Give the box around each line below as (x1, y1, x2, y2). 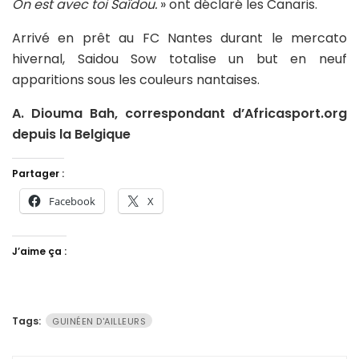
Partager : (12, 166, 64, 180)
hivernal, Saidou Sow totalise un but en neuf (12, 49, 347, 68)
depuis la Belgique (12, 124, 131, 143)
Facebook (49, 193, 95, 208)
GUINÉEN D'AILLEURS (52, 314, 146, 328)
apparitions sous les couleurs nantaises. (12, 70, 260, 89)
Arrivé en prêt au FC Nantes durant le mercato (12, 28, 347, 47)
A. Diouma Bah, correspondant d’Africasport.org (12, 103, 347, 123)
